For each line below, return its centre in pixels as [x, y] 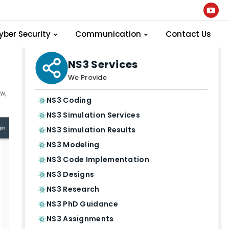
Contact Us [188, 34]
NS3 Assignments [80, 219]
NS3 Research [73, 189]
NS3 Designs [71, 174]
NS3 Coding [69, 100]
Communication [108, 34]
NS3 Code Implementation [98, 159]
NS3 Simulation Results [91, 130]
